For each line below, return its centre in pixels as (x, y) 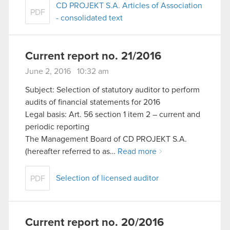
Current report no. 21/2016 (93, 57)
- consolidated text (89, 18)
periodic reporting (57, 127)
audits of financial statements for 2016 (93, 102)
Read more (137, 152)
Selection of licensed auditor (107, 178)
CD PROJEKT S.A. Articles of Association (129, 6)
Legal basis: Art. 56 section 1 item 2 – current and (113, 115)
